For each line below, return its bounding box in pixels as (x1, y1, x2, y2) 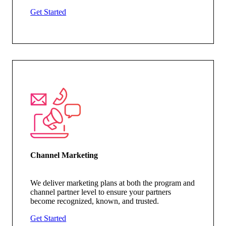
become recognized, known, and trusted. (30, 197, 159, 206)
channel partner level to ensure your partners (30, 188, 172, 197)
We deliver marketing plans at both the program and (30, 179, 195, 188)
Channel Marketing (30, 151, 98, 160)
